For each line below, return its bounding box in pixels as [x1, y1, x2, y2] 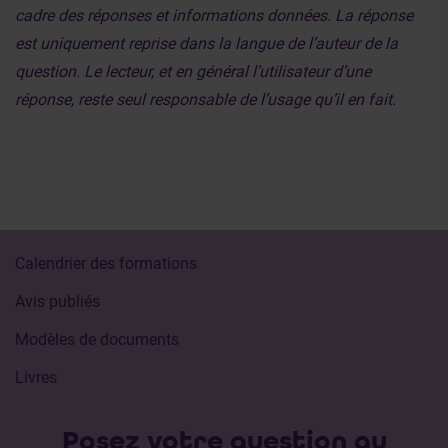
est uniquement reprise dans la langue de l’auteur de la [15, 34, 398, 53]
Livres [15, 368, 57, 387]
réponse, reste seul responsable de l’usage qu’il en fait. [15, 90, 396, 109]
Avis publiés [15, 292, 100, 311]
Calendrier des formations [15, 254, 197, 273]
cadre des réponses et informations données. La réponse [15, 6, 413, 25]
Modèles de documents [15, 330, 179, 349]
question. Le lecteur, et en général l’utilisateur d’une [15, 62, 371, 81]
